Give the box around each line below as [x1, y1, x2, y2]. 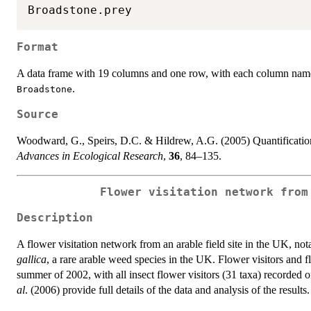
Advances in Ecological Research [17, 150, 163, 162]
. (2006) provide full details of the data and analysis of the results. [25, 283, 310, 296]
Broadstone [17, 84, 72, 95]
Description [17, 211, 93, 224]
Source [17, 108, 58, 121]
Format [17, 41, 58, 54]
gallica [17, 253, 47, 265]
